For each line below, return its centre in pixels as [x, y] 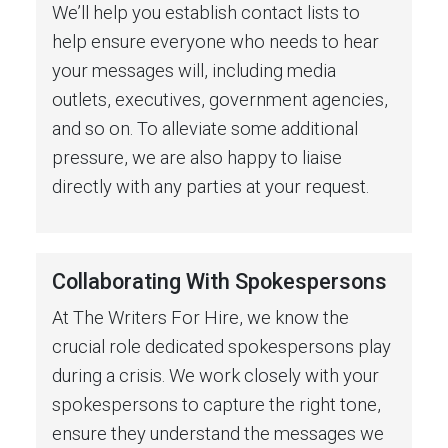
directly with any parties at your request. [210, 186]
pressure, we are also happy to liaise [197, 157]
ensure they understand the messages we [218, 433]
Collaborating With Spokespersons [219, 281]
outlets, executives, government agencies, [220, 99]
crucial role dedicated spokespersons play [221, 346]
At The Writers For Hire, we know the [200, 317]
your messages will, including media [194, 70]
